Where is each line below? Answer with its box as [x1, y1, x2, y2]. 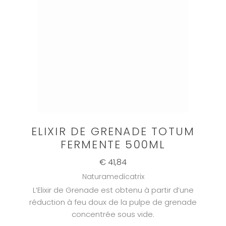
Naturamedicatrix [82, 172, 144, 182]
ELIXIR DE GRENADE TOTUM [31, 124, 195, 140]
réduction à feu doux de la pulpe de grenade [29, 197, 197, 208]
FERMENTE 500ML [60, 137, 166, 153]
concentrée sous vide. [72, 209, 154, 220]
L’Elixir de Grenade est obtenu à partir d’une [32, 185, 194, 196]
